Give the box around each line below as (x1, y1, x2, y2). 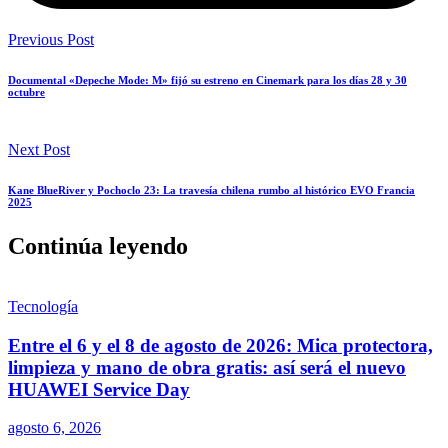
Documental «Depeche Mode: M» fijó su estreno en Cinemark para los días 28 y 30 (8, 74, 407, 87)
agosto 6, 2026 (8, 419, 101, 437)
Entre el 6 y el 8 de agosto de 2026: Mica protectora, (8, 334, 433, 356)
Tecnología (8, 297, 78, 315)
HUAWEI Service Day (8, 378, 190, 400)
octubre (8, 86, 45, 99)
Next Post (8, 141, 70, 158)
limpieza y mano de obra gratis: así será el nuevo (8, 356, 406, 378)
